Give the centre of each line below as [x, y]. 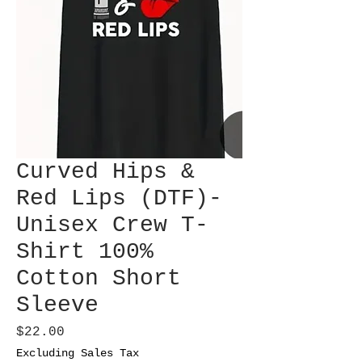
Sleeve [57, 305]
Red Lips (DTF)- [119, 198]
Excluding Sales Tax [78, 353]
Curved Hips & [105, 172]
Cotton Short [99, 278]
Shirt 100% [85, 252]
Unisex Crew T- [112, 225]
